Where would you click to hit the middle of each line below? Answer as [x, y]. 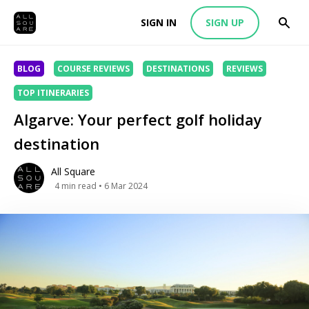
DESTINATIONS [178, 69]
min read [79, 186]
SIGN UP [225, 22]
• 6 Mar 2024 [122, 186]
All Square [73, 171]
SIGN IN [159, 22]
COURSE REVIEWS [93, 69]
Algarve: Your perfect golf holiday [138, 119]
